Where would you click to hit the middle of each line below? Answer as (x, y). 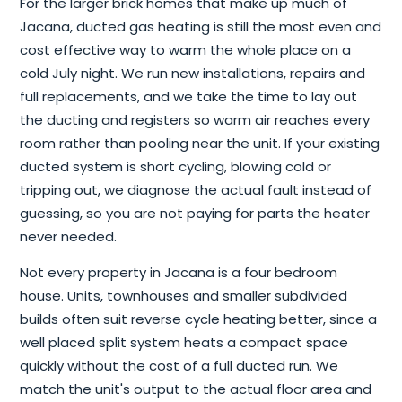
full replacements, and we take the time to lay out (188, 97)
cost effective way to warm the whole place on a (185, 50)
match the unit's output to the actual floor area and (196, 389)
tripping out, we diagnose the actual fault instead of (196, 190)
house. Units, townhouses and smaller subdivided (184, 296)
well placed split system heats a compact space (184, 343)
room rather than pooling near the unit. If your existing (200, 144)
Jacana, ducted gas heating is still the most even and (201, 27)
